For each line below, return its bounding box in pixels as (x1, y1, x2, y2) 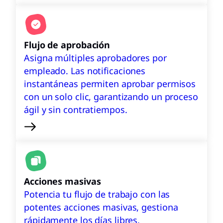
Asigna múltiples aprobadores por (24, 52, 167, 64)
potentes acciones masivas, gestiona (24, 201, 178, 214)
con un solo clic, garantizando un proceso (24, 91, 198, 103)
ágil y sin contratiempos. (24, 104, 127, 116)
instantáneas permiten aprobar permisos (24, 78, 196, 90)
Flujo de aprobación (24, 39, 111, 51)
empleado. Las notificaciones (24, 65, 146, 77)
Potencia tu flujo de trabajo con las (24, 188, 170, 201)
